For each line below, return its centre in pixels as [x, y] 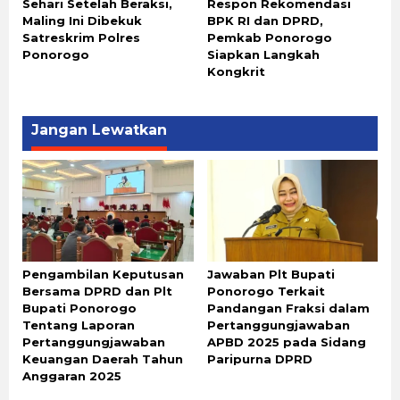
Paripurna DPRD [259, 358]
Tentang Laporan [79, 325]
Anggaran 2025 [72, 375]
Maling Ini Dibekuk [82, 21]
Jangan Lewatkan [99, 130]
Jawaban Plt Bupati [271, 274]
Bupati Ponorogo [79, 308]
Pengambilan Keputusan [103, 274]
